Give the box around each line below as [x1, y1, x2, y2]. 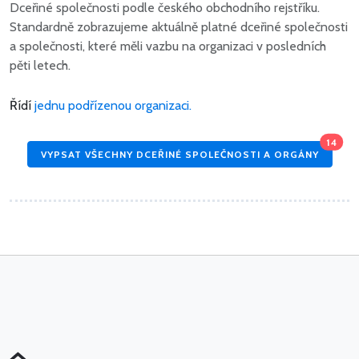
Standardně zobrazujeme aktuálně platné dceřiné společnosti [10, 19, 348, 35]
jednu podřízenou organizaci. [34, 98, 192, 114]
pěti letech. [10, 58, 71, 74]
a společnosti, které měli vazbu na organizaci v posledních [10, 38, 326, 54]
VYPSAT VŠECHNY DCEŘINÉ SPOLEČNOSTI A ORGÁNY [40, 147, 319, 160]
